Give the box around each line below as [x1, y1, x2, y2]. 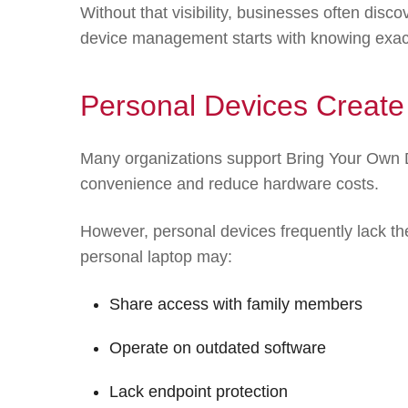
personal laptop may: [80, 247, 232, 266]
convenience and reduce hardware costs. [80, 174, 379, 193]
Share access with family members [109, 294, 362, 313]
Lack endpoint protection [109, 382, 288, 401]
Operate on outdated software [109, 338, 326, 357]
